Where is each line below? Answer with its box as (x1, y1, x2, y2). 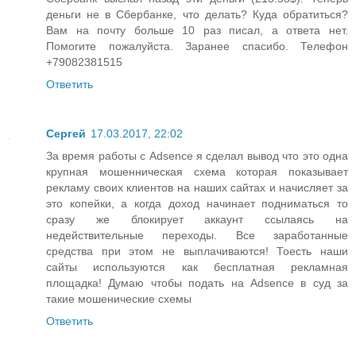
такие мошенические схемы (46, 292, 192, 305)
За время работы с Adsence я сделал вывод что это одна (46, 149, 348, 162)
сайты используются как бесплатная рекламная (46, 260, 348, 273)
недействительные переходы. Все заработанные (46, 228, 348, 242)
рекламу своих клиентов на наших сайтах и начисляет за (46, 180, 348, 194)
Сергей (46, 126, 86, 140)
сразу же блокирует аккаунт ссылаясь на (46, 212, 348, 226)
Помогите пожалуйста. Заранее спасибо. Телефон (46, 39, 348, 52)
